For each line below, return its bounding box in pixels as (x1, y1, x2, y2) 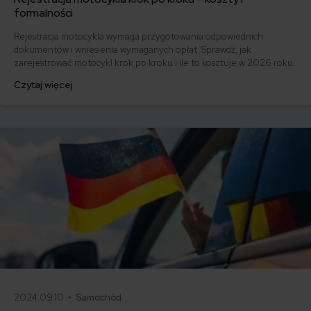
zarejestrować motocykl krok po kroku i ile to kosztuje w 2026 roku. (14, 56, 295, 69)
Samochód (76, 292, 121, 304)
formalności (14, 5, 73, 20)
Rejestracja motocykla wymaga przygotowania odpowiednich (14, 30, 263, 42)
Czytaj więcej (14, 78, 73, 91)
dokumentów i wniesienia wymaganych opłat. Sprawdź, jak (14, 43, 251, 56)
